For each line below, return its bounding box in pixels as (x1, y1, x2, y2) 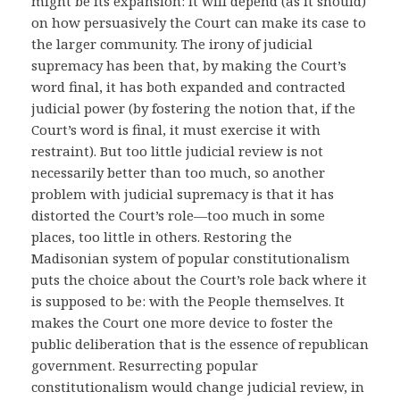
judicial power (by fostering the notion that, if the (31, 99, 355, 117)
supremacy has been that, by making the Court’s (31, 56, 346, 74)
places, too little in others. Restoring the (31, 228, 292, 246)
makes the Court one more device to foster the (31, 313, 333, 331)
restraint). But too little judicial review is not (31, 142, 323, 160)
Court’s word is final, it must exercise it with (31, 121, 321, 138)
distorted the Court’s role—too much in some (31, 206, 325, 224)
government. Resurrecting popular (31, 356, 258, 374)
